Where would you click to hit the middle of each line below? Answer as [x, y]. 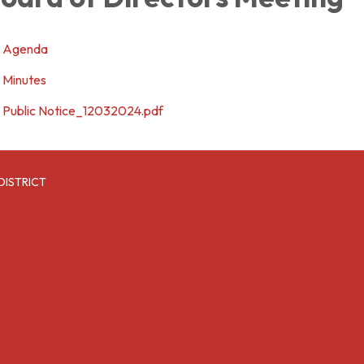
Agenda [25, 49]
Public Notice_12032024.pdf [83, 110]
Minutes [24, 80]
